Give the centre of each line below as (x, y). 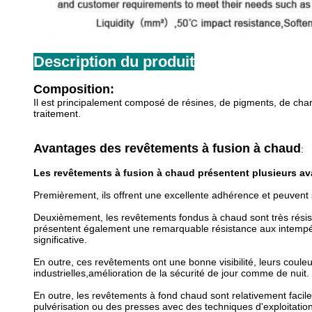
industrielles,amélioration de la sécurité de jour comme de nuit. (171, 273)
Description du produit (114, 62)
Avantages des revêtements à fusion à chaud (167, 148)
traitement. (57, 114)
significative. (60, 240)
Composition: (74, 89)
